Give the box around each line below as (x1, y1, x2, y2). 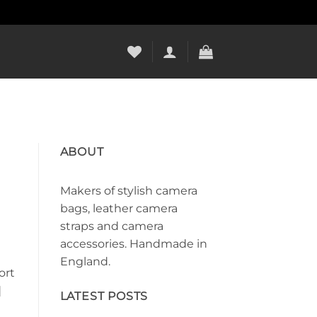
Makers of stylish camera (59, 183, 197, 197)
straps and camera (59, 219, 163, 233)
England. (59, 254, 110, 268)
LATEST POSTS (59, 289, 149, 303)
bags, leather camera (59, 201, 178, 215)
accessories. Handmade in (59, 236, 207, 250)
